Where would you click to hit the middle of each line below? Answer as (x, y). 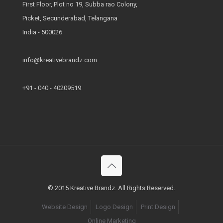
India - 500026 (42, 32)
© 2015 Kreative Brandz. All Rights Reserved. (111, 188)
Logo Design (114, 207)
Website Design (64, 207)
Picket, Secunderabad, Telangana (70, 18)
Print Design (158, 207)
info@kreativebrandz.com (60, 60)
